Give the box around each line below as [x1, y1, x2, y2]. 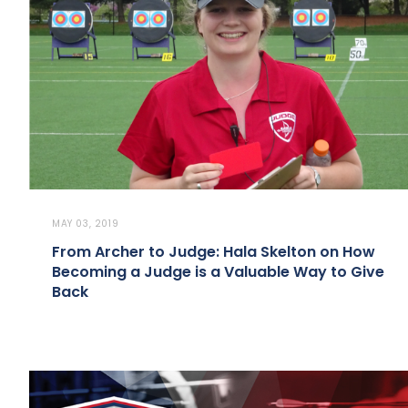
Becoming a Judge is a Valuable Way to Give [52, 261, 384, 283]
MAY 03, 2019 [52, 217, 119, 231]
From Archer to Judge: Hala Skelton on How [52, 241, 375, 263]
